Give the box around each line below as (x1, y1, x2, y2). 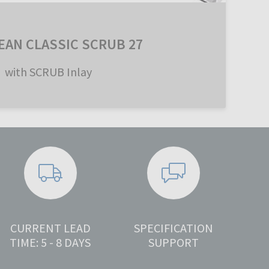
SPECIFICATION (134, 220, 214, 236)
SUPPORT (148, 235, 199, 250)
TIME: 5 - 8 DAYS (10, 235, 91, 250)
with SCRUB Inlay (4, 64, 92, 80)
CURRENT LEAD (10, 220, 91, 236)
